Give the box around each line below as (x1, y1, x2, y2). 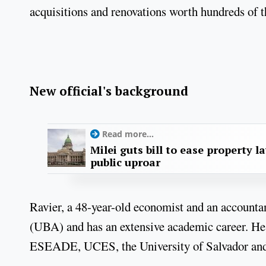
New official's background (30, 82, 188, 99)
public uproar (90, 155, 160, 170)
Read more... (102, 128, 154, 140)
